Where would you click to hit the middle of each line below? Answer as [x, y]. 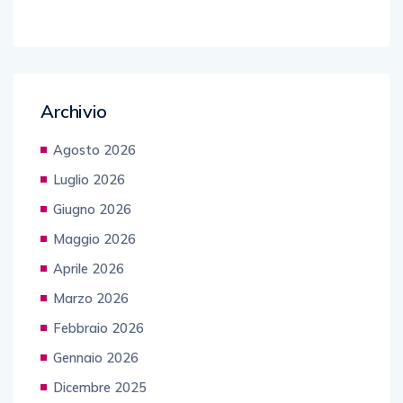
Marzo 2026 [91, 298]
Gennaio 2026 [96, 358]
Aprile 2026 [89, 269]
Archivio [74, 111]
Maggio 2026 [94, 239]
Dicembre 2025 [100, 387]
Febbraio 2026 [99, 328]
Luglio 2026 [89, 179]
